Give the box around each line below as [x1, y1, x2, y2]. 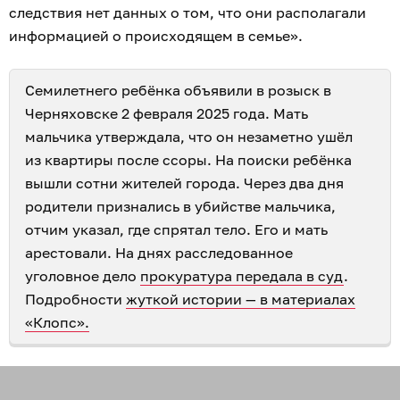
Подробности [25, 289, 126, 308]
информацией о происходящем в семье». [9, 26, 303, 45]
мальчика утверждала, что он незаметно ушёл [25, 127, 353, 146]
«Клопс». [25, 312, 89, 331]
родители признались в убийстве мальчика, [25, 196, 336, 215]
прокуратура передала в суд [140, 266, 344, 285]
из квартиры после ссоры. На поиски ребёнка [25, 150, 352, 169]
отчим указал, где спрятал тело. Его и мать [25, 220, 328, 238]
